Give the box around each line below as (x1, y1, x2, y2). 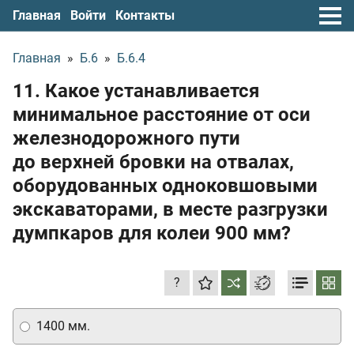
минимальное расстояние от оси (13, 104, 311, 126)
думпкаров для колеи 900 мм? (13, 222, 291, 244)
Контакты (115, 7, 175, 23)
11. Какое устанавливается (13, 80, 259, 102)
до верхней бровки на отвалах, (13, 151, 294, 173)
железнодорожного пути (13, 127, 240, 149)
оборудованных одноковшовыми (13, 175, 318, 197)
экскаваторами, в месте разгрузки (13, 198, 328, 220)
